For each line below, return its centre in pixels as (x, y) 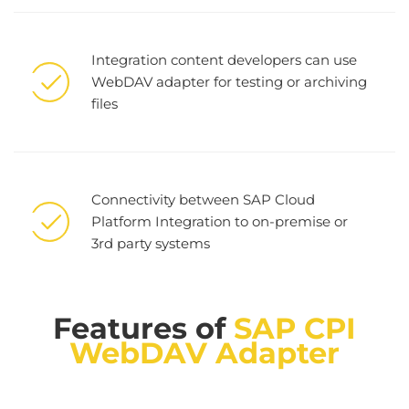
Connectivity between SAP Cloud (203, 200)
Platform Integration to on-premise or (220, 222)
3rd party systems (151, 244)
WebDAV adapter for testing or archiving (229, 82)
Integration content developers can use (224, 60)
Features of (143, 328)
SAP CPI (295, 328)
